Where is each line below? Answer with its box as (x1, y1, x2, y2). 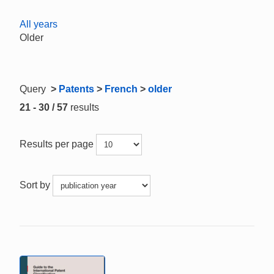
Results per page (20, 138, 96, 149)
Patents (59, 84, 94, 94)
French (105, 84, 138, 94)
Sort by (20, 179, 53, 190)
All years (20, 19, 57, 29)
